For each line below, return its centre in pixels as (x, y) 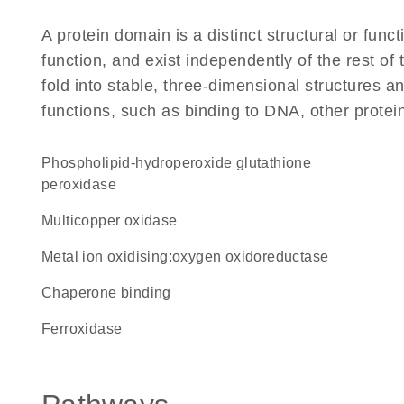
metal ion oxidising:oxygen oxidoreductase (191, 257)
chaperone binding (112, 293)
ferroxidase (87, 329)
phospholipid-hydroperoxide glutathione (47, 163)
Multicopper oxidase (115, 220)
